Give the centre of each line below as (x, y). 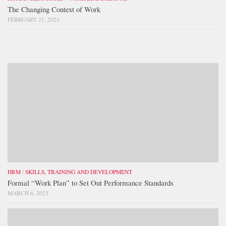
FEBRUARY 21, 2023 (34, 20)
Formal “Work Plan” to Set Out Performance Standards (91, 182)
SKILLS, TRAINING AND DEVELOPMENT (79, 172)
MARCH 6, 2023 (28, 193)
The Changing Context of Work (54, 9)
